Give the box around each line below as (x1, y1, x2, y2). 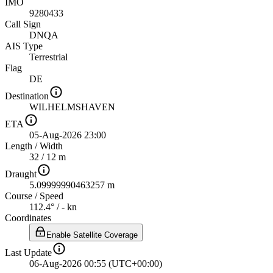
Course (5, 190, 32, 201)
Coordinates (5, 212, 51, 223)
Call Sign (5, 18, 41, 29)
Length (5, 140, 32, 151)
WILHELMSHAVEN (29, 101, 115, 112)
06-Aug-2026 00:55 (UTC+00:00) (29, 258, 162, 269)
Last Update (5, 247, 52, 258)
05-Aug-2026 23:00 (29, 129, 106, 140)
